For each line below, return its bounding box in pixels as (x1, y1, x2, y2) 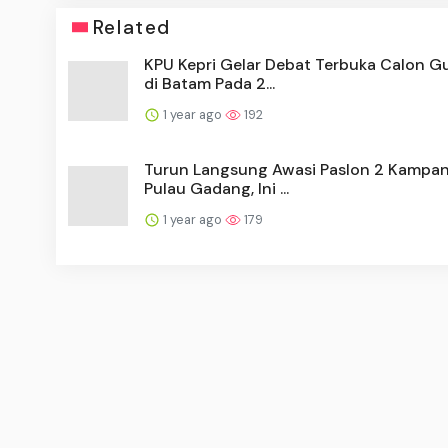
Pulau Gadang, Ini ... (144, 177, 289, 199)
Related (92, 14, 171, 40)
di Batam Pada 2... (144, 72, 275, 94)
